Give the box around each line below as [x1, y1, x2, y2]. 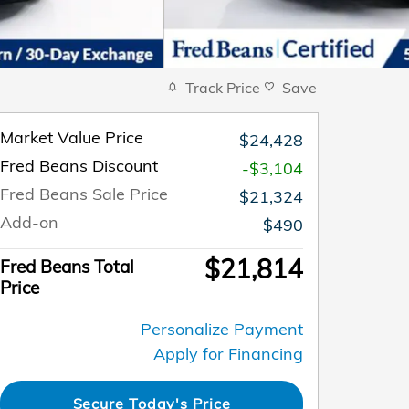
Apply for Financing [153, 342, 303, 364]
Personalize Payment [141, 318, 303, 340]
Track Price [185, 78, 260, 97]
